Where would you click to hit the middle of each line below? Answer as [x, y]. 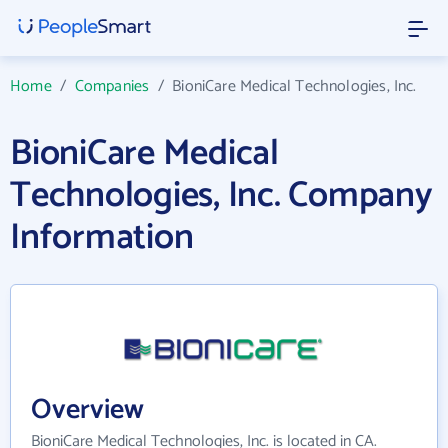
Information [102, 237]
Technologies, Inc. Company [221, 195]
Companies [112, 86]
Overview [87, 409]
